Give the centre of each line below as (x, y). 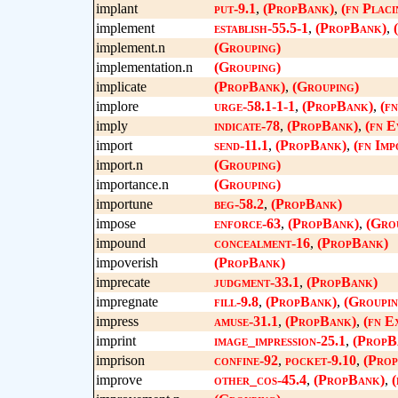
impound (120, 243)
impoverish (127, 263)
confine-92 (246, 360)
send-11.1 (241, 145)
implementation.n (144, 67)
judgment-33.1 (256, 282)
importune (124, 204)
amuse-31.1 (246, 321)
